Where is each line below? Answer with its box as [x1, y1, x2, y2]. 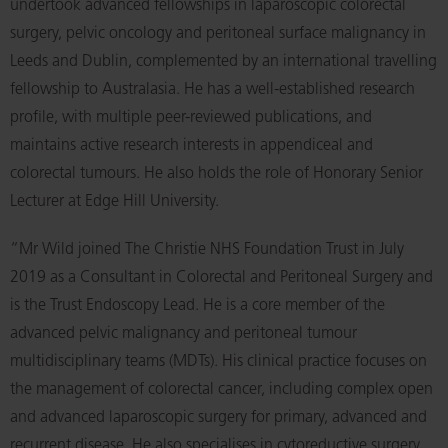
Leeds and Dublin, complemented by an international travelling [10, 54, 437, 70]
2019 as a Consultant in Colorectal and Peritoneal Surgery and [10, 270, 433, 286]
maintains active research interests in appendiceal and [10, 138, 373, 154]
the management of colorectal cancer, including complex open [10, 382, 433, 398]
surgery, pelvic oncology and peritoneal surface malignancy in [10, 26, 426, 42]
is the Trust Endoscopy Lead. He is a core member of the [10, 298, 385, 314]
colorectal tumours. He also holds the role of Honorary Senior [10, 166, 423, 182]
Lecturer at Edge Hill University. [10, 194, 219, 210]
